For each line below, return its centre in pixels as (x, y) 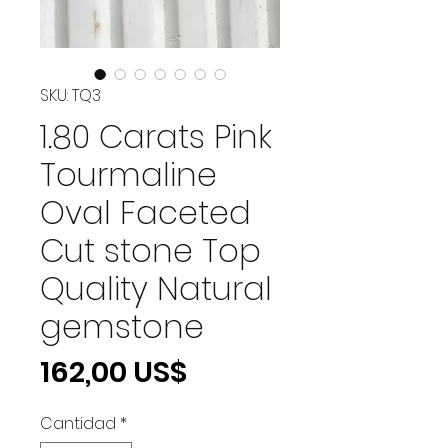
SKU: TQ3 (70, 95)
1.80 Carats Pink (156, 136)
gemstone (122, 326)
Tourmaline (128, 174)
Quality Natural (156, 288)
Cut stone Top (150, 250)
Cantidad (78, 423)
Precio (232, 370)
